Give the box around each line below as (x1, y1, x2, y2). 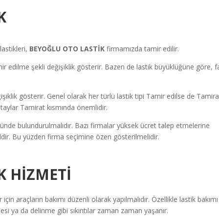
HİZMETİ (10, 164, 72, 185)
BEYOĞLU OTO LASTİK (29, 44, 107, 54)
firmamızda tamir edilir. (107, 44, 179, 54)
